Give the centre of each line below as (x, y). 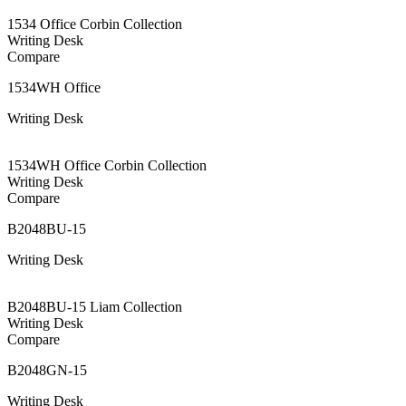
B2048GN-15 (47, 370)
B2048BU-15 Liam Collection (95, 306)
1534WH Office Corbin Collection (107, 165)
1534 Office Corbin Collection (95, 24)
